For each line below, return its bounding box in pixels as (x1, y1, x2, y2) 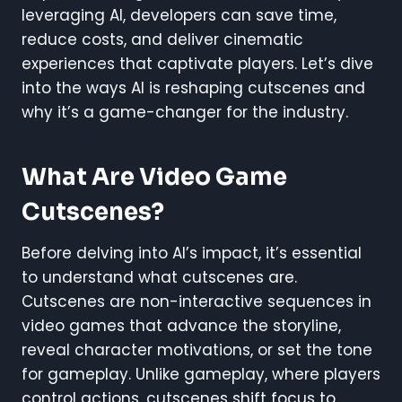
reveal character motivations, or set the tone (22, 339, 372, 362)
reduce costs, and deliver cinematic (22, 29, 303, 51)
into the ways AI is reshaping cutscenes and (22, 77, 365, 100)
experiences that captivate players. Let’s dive (22, 53, 373, 75)
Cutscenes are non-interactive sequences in (22, 291, 371, 313)
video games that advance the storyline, (22, 315, 341, 337)
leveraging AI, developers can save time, (22, 4, 336, 27)
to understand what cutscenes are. (22, 267, 297, 289)
